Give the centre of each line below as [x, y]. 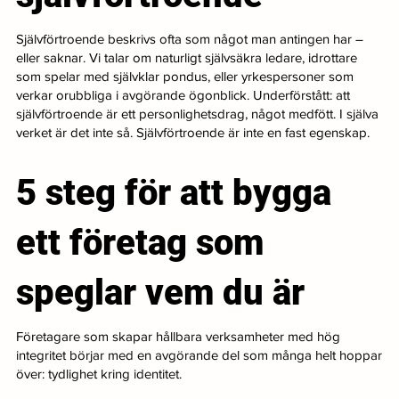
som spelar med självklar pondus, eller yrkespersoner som [185, 76]
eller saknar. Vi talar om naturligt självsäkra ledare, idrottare [187, 57]
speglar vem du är [161, 292]
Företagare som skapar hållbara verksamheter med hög [179, 336]
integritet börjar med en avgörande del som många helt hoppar [199, 354]
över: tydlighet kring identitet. [99, 373]
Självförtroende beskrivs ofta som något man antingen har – [190, 38]
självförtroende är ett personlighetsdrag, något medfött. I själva [198, 113]
